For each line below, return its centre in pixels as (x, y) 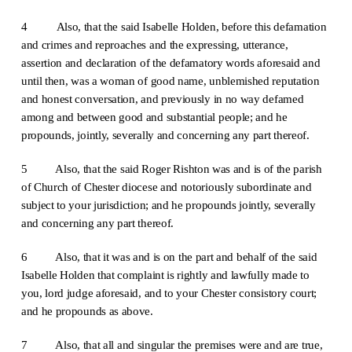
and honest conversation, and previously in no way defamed (162, 98)
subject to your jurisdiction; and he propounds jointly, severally (168, 204)
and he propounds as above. (87, 310)
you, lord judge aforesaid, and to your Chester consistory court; (169, 292)
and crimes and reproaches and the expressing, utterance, (154, 44)
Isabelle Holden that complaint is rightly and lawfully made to (165, 274)
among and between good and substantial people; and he (154, 116)
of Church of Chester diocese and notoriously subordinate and (166, 186)
